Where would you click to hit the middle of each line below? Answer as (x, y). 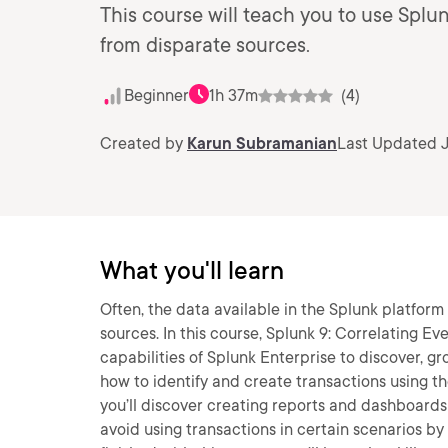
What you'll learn (192, 270)
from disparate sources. (205, 45)
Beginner (156, 95)
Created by (143, 143)
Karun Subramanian (262, 143)
